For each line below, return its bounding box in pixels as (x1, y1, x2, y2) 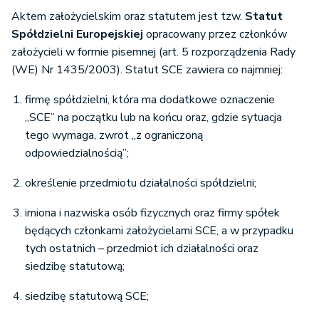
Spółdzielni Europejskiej (11, 26, 143, 43)
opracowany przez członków (143, 26, 287, 43)
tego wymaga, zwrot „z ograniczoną (25, 127, 203, 144)
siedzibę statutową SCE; (25, 288, 149, 305)
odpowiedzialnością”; (25, 145, 129, 162)
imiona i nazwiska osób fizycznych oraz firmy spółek (25, 205, 280, 221)
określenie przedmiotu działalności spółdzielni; (25, 175, 256, 192)
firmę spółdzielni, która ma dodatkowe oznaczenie (25, 92, 275, 108)
